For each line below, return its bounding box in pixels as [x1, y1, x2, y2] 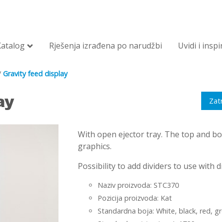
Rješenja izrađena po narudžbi [49, 40, 162, 51]
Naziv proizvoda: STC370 [98, 180, 179, 190]
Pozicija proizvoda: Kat [98, 193, 172, 203]
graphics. [78, 141, 111, 152]
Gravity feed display [3, 69, 67, 78]
